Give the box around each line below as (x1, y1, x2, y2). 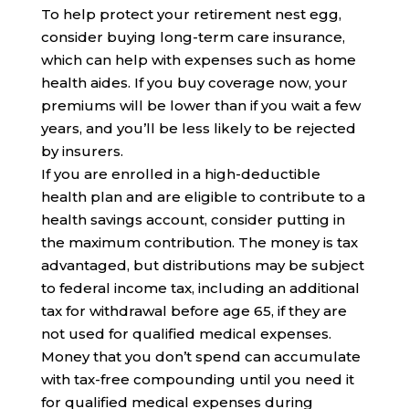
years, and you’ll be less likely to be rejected (40, 120, 356, 138)
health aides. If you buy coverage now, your (40, 74, 348, 92)
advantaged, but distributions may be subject (40, 257, 364, 275)
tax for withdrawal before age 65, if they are (40, 302, 347, 320)
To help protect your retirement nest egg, (40, 5, 341, 24)
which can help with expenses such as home (40, 51, 356, 69)
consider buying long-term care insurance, (40, 28, 345, 47)
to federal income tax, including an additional (40, 279, 360, 298)
